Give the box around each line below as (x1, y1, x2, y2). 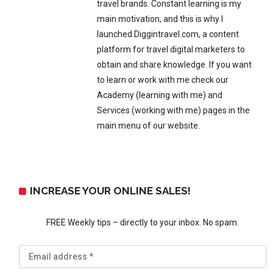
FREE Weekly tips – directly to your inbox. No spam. (46, 218, 239, 227)
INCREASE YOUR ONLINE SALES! (30, 185, 191, 197)
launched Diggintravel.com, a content (97, 29, 239, 39)
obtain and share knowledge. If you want (97, 60, 252, 69)
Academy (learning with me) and (97, 90, 223, 100)
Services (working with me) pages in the (97, 105, 250, 115)
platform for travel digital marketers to (97, 44, 246, 54)
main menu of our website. (97, 121, 200, 130)
